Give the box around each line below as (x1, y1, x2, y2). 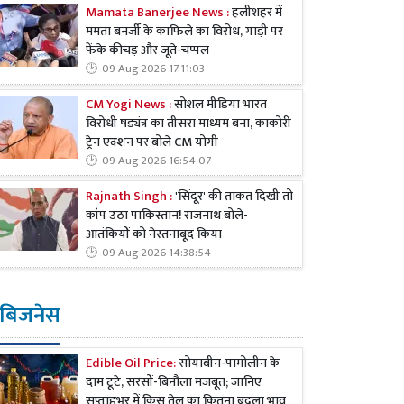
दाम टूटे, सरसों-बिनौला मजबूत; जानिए (86, 371, 262, 393)
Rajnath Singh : (86, 185, 172, 207)
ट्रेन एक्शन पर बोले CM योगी (86, 131, 218, 153)
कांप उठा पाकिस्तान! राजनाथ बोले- (86, 204, 248, 226)
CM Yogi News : (86, 93, 171, 115)
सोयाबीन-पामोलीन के (179, 352, 280, 374)
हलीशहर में (229, 2, 282, 24)
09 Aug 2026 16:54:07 (102, 151, 211, 170)
